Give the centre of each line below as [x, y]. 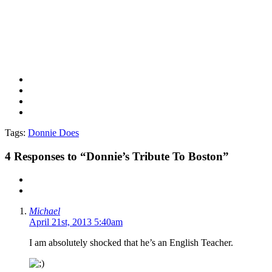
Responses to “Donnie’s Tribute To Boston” [120, 156]
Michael [45, 211]
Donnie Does [53, 132]
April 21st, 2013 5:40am [76, 222]
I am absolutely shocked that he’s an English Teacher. [131, 243]
